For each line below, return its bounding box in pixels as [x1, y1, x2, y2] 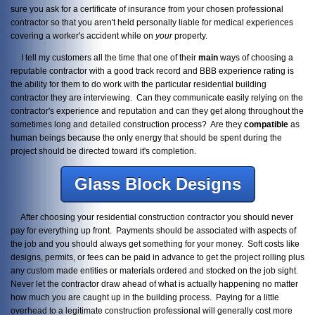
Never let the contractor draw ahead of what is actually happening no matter [11, 279, 298, 289]
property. [172, 31, 207, 41]
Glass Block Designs [74, 174, 241, 193]
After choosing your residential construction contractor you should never [11, 212, 293, 222]
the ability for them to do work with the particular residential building [11, 79, 266, 89]
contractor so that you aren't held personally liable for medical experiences [11, 18, 293, 27]
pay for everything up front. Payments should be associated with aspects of [11, 226, 296, 236]
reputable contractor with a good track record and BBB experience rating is [11, 65, 294, 75]
